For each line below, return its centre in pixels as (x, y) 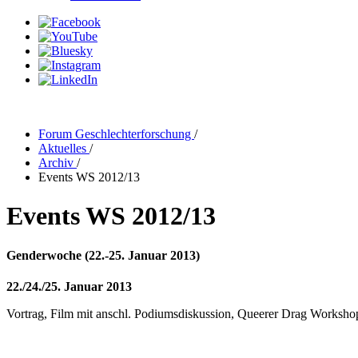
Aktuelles (64, 148)
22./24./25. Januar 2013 (69, 287)
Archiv (58, 163)
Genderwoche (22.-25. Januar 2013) (103, 255)
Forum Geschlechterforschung (116, 134)
